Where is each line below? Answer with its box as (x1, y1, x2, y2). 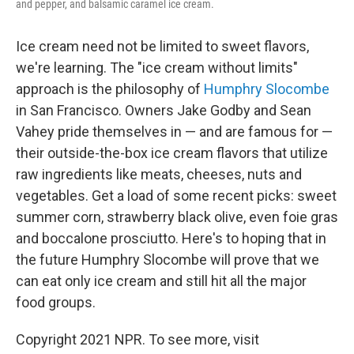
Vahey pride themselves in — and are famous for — (16, 123, 333, 141)
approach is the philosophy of (16, 81, 204, 98)
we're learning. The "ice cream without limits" (16, 59, 298, 77)
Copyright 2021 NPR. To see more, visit (16, 331, 259, 348)
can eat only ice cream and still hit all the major (16, 273, 307, 290)
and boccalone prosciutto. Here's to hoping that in (16, 230, 326, 247)
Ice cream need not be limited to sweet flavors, (16, 38, 309, 55)
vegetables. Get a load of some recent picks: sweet (16, 187, 337, 205)
